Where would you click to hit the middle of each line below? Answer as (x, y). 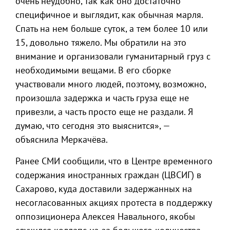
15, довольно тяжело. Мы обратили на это (101, 42)
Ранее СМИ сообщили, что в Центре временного (114, 161)
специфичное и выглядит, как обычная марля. (109, 15)
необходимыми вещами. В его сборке (93, 70)
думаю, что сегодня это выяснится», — (93, 126)
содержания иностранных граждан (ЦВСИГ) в (108, 175)
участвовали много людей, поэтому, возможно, (111, 84)
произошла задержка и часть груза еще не (102, 98)
